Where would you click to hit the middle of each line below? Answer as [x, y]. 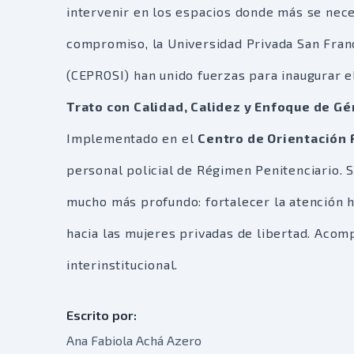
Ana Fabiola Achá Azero [134, 340]
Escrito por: [102, 315]
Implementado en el [132, 138]
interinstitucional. [122, 264]
